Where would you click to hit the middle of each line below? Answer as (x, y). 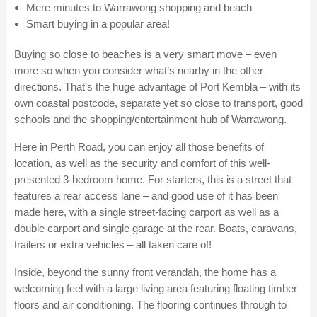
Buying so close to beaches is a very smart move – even (145, 54)
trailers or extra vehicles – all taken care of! (113, 245)
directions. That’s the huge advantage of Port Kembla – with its (157, 87)
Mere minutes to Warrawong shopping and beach (139, 8)
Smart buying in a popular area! (98, 24)
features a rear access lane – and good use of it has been (146, 196)
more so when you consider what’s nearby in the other (139, 71)
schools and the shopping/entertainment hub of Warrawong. (150, 120)
